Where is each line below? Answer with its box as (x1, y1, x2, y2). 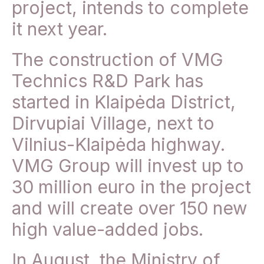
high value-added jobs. (12, 219, 203, 240)
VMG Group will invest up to (12, 155, 244, 177)
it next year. (12, 18, 107, 40)
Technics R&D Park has (12, 70, 203, 92)
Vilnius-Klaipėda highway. (12, 134, 225, 156)
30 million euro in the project (12, 176, 251, 198)
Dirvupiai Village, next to (12, 113, 214, 134)
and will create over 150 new (12, 197, 247, 219)
